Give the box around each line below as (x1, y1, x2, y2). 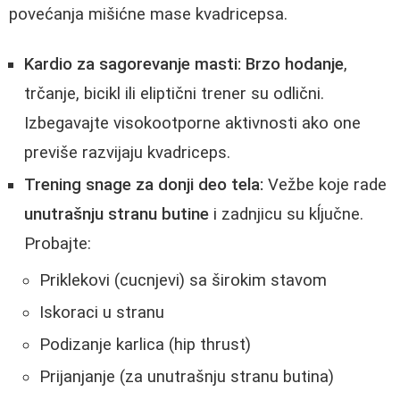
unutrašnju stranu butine (24, 204, 209, 225)
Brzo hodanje (246, 54, 344, 75)
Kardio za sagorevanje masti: (24, 54, 241, 75)
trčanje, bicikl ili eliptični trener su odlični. (24, 84, 324, 104)
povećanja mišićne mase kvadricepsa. (9, 4, 287, 24)
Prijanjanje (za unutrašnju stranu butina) (39, 367, 334, 387)
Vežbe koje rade (263, 175, 387, 196)
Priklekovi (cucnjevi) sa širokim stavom (39, 271, 327, 291)
